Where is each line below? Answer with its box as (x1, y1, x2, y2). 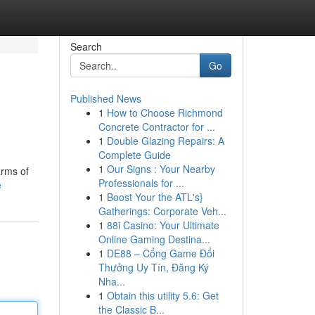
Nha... (98, 274, 125, 288)
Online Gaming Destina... (98, 232, 210, 246)
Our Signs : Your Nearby (106, 162, 215, 176)
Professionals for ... (98, 176, 184, 190)
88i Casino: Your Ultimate (106, 218, 219, 232)
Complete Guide (98, 148, 171, 162)
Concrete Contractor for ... (98, 120, 215, 134)
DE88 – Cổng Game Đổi (106, 246, 214, 260)
